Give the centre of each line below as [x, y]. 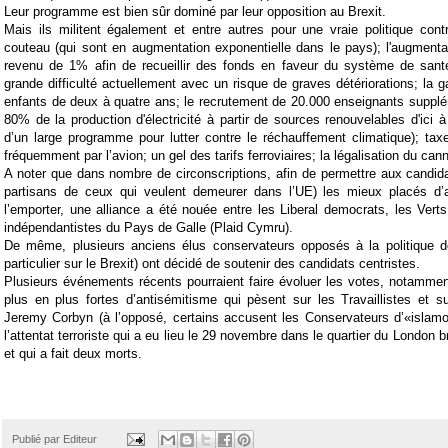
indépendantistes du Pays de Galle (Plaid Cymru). [148, 228]
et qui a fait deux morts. [73, 354]
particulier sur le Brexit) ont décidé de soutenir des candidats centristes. [212, 264]
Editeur [80, 438]
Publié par [37, 438]
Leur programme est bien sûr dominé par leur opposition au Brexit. [195, 12]
